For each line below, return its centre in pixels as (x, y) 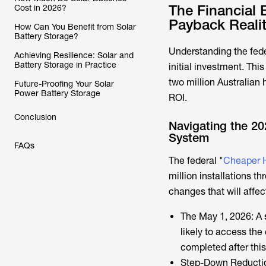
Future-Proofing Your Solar (64, 84)
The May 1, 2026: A (222, 216)
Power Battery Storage (57, 93)
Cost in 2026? (40, 8)
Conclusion (35, 117)
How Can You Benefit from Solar (75, 27)
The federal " (196, 161)
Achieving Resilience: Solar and (74, 55)
